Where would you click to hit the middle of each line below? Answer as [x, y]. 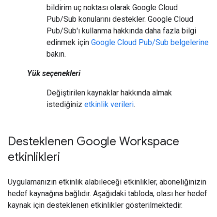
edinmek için [69, 42]
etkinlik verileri [109, 104]
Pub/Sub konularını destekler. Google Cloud [120, 19]
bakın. [56, 54]
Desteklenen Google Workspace [93, 141]
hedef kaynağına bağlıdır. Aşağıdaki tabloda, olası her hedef [108, 194]
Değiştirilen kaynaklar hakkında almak [109, 93]
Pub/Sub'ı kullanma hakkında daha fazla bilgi [121, 31]
